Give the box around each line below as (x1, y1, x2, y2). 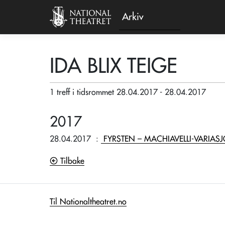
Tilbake (58, 157, 84, 165)
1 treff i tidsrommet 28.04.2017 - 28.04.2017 (50, 88, 206, 96)
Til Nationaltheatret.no (50, 198, 127, 206)
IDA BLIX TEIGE (50, 56, 177, 76)
